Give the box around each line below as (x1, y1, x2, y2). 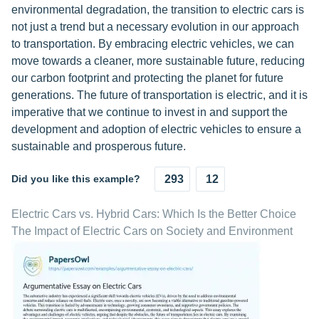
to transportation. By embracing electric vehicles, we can (11, 38, 294, 50)
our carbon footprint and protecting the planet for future (11, 72, 283, 84)
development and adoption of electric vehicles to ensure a (11, 123, 301, 135)
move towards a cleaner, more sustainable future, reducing (11, 55, 305, 67)
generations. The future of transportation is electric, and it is (11, 89, 308, 101)
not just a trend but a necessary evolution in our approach (11, 21, 299, 33)
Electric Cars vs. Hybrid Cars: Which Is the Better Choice (11, 208, 296, 220)
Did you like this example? (11, 173, 140, 184)
